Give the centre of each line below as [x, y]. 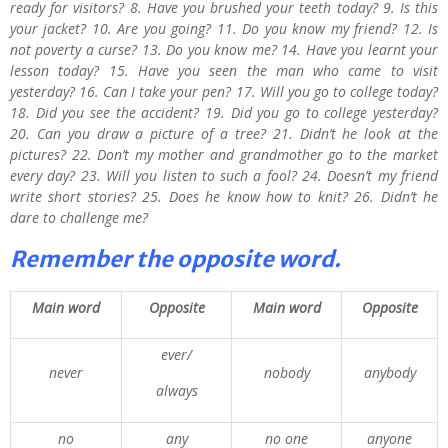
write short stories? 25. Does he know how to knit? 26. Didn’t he [224, 196]
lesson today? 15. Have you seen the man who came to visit [224, 70]
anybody [389, 372]
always [176, 390]
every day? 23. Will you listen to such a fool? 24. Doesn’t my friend [224, 175]
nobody [286, 372]
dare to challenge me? [79, 217]
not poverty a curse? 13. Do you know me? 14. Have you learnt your [224, 49]
